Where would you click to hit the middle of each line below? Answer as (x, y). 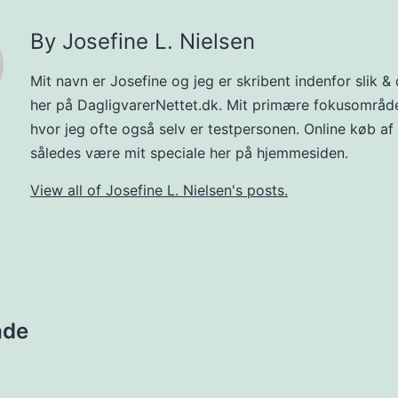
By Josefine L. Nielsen (143, 42)
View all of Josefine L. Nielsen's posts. (159, 191)
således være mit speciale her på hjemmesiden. (189, 153)
